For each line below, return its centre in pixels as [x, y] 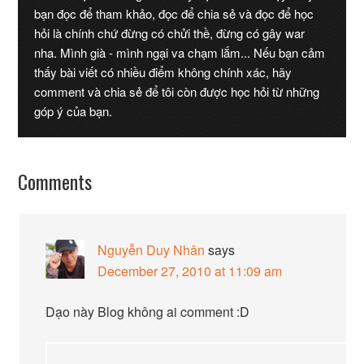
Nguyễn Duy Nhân [152, 250]
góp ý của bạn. [74, 111]
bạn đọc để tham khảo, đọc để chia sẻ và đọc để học [174, 13]
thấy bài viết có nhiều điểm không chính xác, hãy [163, 72]
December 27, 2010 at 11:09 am [190, 271]
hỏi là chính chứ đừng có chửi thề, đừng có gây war [170, 33]
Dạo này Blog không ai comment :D [148, 312]
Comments [55, 181]
